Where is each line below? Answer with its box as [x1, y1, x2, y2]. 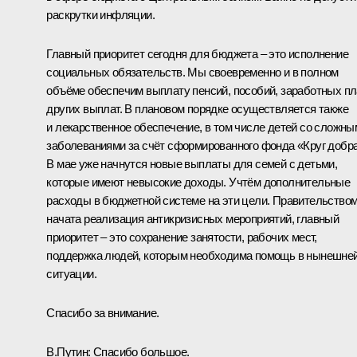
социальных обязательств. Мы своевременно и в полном [46, 65, 339, 79]
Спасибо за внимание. [46, 305, 159, 320]
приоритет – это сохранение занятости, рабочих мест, [46, 229, 317, 244]
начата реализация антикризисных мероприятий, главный [46, 211, 339, 226]
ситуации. [46, 266, 96, 280]
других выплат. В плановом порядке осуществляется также [46, 101, 348, 116]
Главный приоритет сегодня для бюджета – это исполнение [46, 46, 348, 61]
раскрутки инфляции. [46, 7, 155, 22]
